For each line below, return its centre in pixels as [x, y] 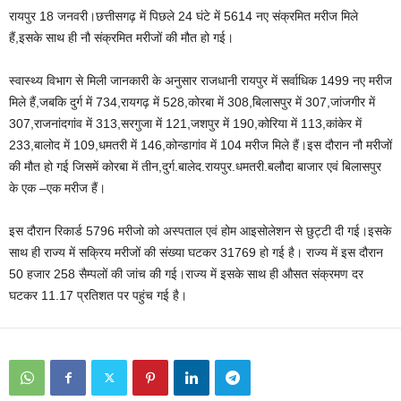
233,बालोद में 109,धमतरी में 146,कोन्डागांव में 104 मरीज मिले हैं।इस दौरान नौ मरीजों [200, 145]
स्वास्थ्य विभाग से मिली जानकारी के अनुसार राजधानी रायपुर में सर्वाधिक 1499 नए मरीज [200, 80]
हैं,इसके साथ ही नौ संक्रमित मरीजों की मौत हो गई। [121, 37]
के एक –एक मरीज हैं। [57, 188]
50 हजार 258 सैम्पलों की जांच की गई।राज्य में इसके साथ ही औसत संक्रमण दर [186, 273]
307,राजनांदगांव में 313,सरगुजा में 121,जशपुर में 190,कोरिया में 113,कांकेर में [185, 123]
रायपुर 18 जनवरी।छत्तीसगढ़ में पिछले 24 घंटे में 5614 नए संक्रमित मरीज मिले [183, 16]
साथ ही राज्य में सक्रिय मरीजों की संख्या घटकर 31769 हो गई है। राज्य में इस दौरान [196, 252]
